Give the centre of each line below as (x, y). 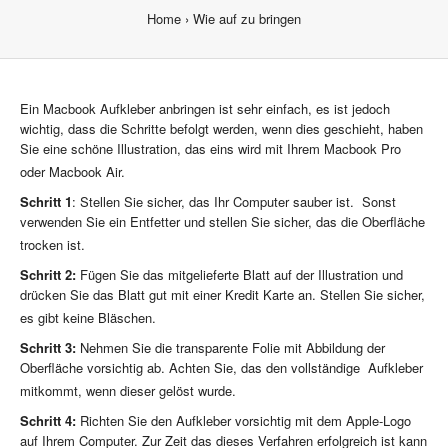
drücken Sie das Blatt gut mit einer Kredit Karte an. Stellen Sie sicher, (222, 294)
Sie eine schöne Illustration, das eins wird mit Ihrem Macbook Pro (210, 148)
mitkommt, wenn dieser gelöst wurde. (128, 390)
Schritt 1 (46, 201)
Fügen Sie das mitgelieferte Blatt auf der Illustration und (239, 274)
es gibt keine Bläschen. (88, 317)
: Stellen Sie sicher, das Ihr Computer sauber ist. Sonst (234, 201)
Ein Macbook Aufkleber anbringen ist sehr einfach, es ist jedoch (205, 108)
